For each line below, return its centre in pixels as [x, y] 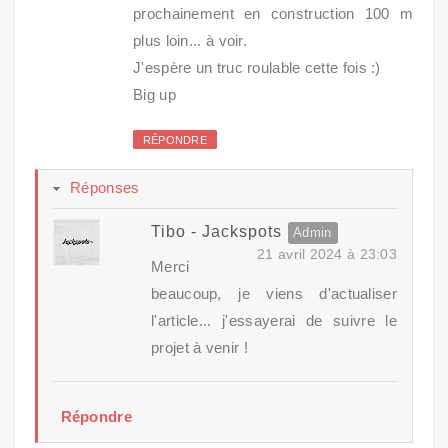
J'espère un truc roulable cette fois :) [257, 67]
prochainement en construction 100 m [273, 13]
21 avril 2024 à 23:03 [327, 254]
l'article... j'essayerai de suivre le [274, 321]
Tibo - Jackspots [216, 232]
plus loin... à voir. [190, 40]
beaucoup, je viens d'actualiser [274, 294]
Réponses [105, 188]
